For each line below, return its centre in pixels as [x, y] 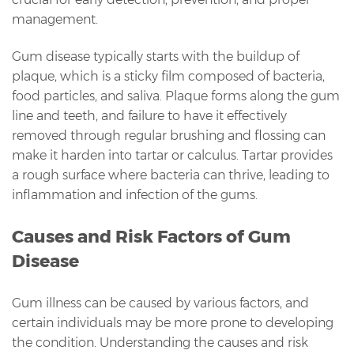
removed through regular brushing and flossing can [169, 135]
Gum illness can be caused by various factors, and [160, 303]
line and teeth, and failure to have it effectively [149, 115]
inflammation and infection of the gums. [135, 194]
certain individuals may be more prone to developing [173, 322]
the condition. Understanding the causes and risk [160, 342]
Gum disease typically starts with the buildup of [156, 56]
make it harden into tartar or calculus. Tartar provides [172, 155]
